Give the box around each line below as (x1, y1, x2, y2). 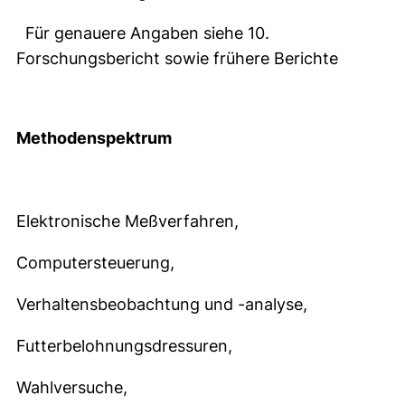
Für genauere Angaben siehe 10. (16, 24, 269, 42)
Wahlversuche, (16, 378, 127, 397)
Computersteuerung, (16, 253, 174, 272)
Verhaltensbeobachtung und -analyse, (16, 295, 307, 314)
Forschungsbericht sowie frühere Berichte (16, 49, 338, 68)
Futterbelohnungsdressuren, (16, 336, 232, 355)
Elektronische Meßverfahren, (16, 212, 239, 231)
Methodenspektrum (16, 128, 172, 147)
